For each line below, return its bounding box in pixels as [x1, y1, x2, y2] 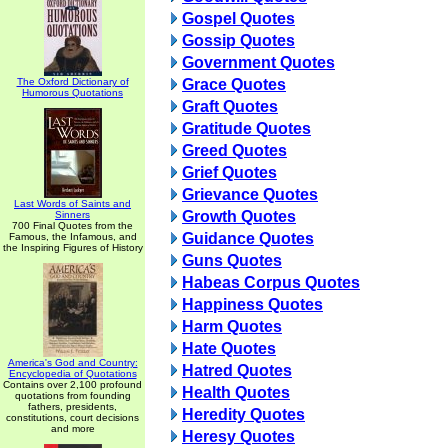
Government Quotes [182, 54, 335, 71]
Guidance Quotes [182, 230, 314, 247]
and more [50, 423, 95, 434]
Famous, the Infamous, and [8, 231, 137, 242]
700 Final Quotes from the [12, 220, 133, 231]
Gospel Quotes [182, 10, 295, 27]
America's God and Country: [7, 357, 138, 368]
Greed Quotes [182, 142, 287, 159]
